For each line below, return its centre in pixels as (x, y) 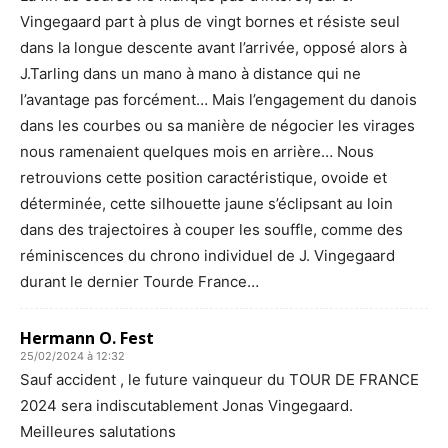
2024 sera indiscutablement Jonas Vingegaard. (186, 405)
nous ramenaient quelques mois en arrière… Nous (197, 151)
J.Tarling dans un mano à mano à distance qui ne (190, 73)
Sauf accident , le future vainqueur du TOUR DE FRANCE (219, 379)
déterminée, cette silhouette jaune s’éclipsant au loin (206, 203)
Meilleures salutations (98, 431)
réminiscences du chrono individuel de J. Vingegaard (207, 255)
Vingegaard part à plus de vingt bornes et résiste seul (210, 21)
